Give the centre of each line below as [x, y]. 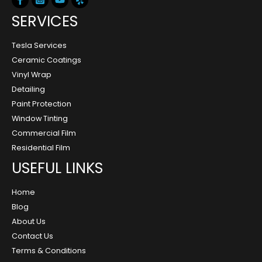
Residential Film [41, 148]
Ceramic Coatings [46, 60]
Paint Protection [42, 104]
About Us [29, 222]
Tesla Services [39, 46]
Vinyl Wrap [32, 75]
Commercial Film [44, 133]
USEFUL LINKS [57, 168]
